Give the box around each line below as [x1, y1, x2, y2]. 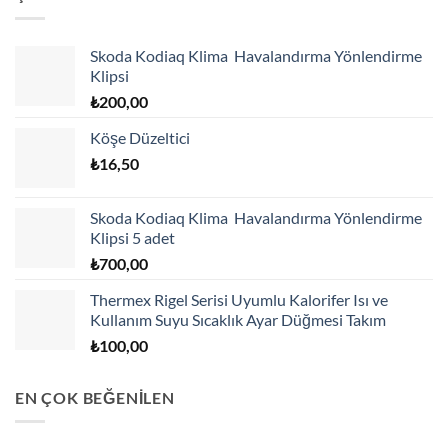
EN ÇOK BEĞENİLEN [15, 387, 175, 407]
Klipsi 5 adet [90, 227, 175, 247]
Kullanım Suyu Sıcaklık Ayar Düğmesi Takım [90, 309, 386, 329]
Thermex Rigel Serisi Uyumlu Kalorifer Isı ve [90, 289, 388, 309]
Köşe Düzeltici [90, 127, 190, 147]
